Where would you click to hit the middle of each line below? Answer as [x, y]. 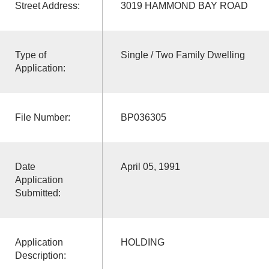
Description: [40, 255]
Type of [30, 55]
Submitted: [38, 193]
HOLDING [142, 242]
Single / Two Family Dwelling [183, 55]
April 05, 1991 [150, 166]
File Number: [42, 117]
